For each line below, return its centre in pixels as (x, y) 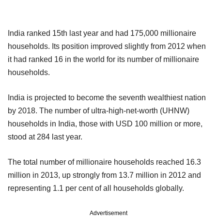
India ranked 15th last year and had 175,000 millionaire (102, 33)
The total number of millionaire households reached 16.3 (104, 162)
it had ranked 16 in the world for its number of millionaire (103, 60)
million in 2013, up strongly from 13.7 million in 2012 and (104, 175)
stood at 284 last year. (45, 137)
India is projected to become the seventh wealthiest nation (107, 98)
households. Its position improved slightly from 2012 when (107, 46)
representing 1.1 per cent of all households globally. (96, 188)
